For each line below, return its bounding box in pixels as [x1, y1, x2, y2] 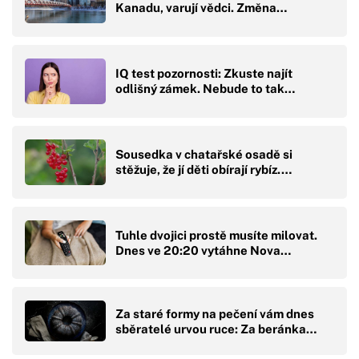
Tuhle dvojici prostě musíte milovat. [115, 228, 317, 242]
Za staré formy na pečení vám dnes [115, 306, 314, 321]
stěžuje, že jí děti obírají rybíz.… [115, 163, 292, 177]
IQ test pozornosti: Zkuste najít [115, 67, 292, 81]
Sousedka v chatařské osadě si [115, 147, 292, 162]
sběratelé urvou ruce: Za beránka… [115, 321, 317, 336]
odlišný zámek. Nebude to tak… [115, 82, 295, 96]
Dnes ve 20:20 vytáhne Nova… [115, 243, 291, 257]
